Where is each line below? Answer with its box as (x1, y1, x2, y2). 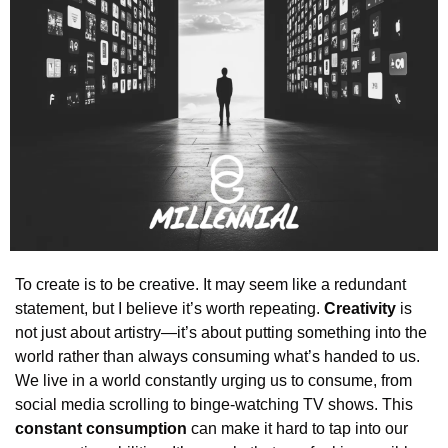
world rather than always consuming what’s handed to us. (15, 348, 420, 365)
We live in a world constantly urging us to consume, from (15, 372, 412, 389)
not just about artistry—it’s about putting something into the (15, 324, 427, 341)
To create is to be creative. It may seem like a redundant (15, 276, 406, 293)
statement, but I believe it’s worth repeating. (15, 300, 324, 317)
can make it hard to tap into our (187, 420, 408, 437)
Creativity (324, 300, 396, 317)
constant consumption (15, 420, 187, 437)
